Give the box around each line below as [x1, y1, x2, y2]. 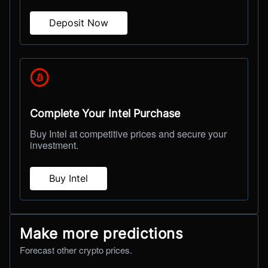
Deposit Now [49, 17, 108, 29]
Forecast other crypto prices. [20, 243, 132, 256]
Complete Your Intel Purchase [30, 107, 180, 120]
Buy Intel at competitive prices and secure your [30, 127, 227, 141]
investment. [30, 138, 78, 152]
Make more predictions [20, 225, 184, 242]
